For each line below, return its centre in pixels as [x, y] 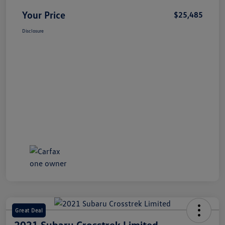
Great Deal [29, 210]
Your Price [44, 15]
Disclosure [33, 31]
